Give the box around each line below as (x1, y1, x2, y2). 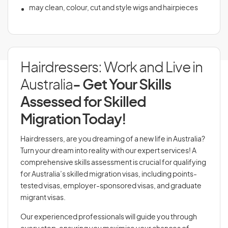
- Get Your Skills (73, 78, 171, 93)
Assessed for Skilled (20, 96, 146, 110)
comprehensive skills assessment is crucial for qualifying (20, 159, 206, 166)
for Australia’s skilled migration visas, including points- (20, 171, 197, 178)
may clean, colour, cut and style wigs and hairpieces (29, 5, 198, 12)
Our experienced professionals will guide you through (20, 214, 197, 221)
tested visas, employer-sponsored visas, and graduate (20, 183, 202, 190)
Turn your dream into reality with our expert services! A (20, 148, 196, 155)
